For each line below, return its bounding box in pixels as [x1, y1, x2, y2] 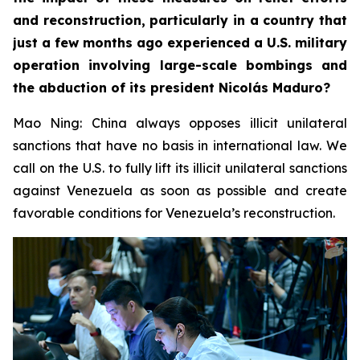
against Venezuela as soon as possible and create [13, 182, 347, 198]
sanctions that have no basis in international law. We [13, 137, 347, 153]
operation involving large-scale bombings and [13, 56, 347, 73]
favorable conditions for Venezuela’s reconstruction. [13, 204, 335, 221]
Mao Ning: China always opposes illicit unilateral [13, 114, 347, 131]
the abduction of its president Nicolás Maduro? [13, 79, 330, 96]
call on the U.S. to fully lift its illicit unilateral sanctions [13, 159, 347, 176]
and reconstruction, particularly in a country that [13, 11, 347, 28]
